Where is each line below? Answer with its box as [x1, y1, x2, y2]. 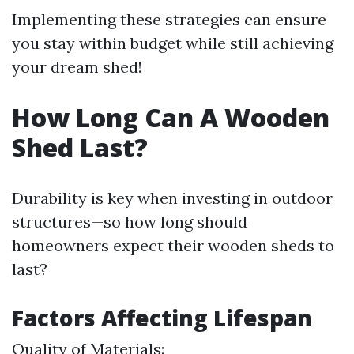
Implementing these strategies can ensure [12, 9, 326, 29]
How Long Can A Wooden [12, 100, 330, 134]
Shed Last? [12, 130, 148, 164]
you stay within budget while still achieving [12, 33, 333, 53]
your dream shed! [12, 57, 142, 77]
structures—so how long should [12, 212, 247, 232]
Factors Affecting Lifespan [12, 303, 312, 333]
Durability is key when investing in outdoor [12, 188, 333, 208]
